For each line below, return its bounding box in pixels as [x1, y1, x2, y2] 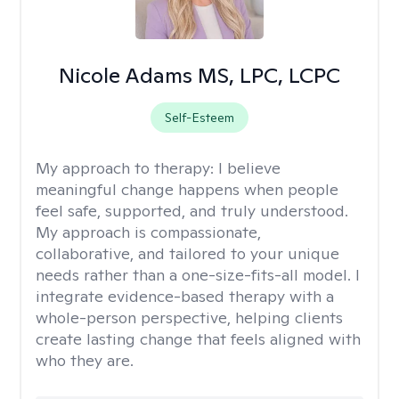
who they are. [36, 350, 134, 370]
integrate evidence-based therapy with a [36, 286, 334, 306]
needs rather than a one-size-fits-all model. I [36, 265, 360, 285]
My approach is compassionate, [36, 222, 261, 242]
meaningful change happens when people [36, 179, 338, 199]
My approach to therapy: [36, 158, 218, 178]
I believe [218, 158, 281, 178]
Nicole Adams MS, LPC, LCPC [58, 61, 340, 89]
